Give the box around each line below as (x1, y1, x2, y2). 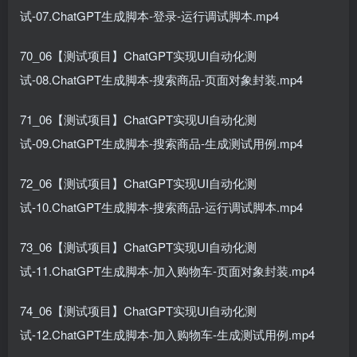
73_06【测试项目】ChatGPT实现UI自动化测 (20, 238, 257, 255)
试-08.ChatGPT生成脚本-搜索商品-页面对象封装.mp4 (20, 71, 303, 88)
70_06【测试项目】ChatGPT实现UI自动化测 (20, 47, 257, 64)
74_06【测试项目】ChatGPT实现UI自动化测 (20, 302, 257, 319)
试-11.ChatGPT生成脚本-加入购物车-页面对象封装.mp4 (20, 262, 315, 279)
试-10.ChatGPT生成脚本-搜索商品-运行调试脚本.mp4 (20, 198, 303, 215)
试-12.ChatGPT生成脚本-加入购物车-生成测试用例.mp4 (20, 326, 315, 343)
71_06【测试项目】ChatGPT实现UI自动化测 (20, 111, 257, 127)
